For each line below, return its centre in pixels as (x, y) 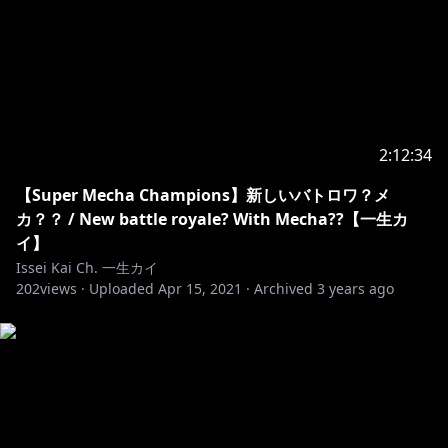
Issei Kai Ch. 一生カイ (87, 267)
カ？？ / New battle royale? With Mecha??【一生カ (212, 219)
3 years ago (355, 288)
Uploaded (121, 288)
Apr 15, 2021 (200, 288)
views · (62, 288)
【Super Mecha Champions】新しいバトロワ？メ (203, 195)
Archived (283, 288)
